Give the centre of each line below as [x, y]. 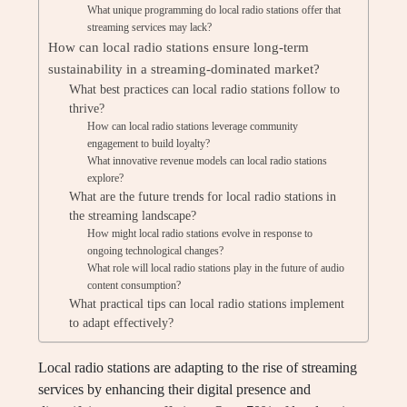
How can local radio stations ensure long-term [179, 47]
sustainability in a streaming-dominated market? [184, 69]
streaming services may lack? [150, 27]
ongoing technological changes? [156, 251]
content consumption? [134, 285]
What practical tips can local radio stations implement [206, 304]
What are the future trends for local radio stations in [202, 197]
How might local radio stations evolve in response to [200, 233]
